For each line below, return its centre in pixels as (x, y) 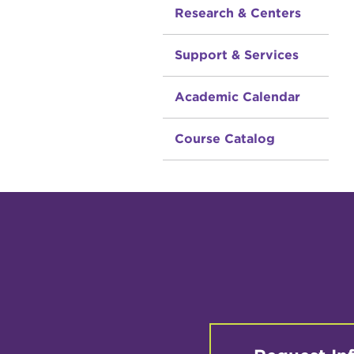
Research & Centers (237, 13)
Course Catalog (224, 139)
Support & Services (236, 55)
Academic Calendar (237, 97)
